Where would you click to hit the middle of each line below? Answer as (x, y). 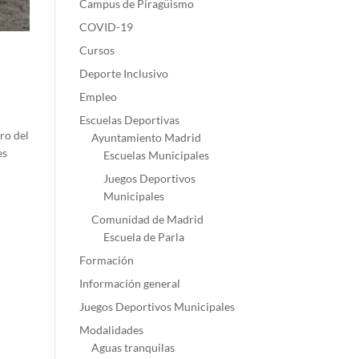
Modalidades (111, 330)
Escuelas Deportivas (129, 120)
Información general (129, 283)
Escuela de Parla (143, 237)
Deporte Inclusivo (123, 73)
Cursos (97, 50)
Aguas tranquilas (133, 347)
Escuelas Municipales (156, 155)
